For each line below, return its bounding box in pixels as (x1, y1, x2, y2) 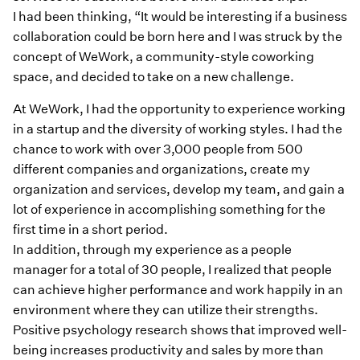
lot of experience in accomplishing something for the (13, 201, 325, 217)
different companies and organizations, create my (13, 161, 310, 177)
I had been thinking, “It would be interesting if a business (13, 9, 347, 25)
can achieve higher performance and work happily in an (13, 281, 343, 297)
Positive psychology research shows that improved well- (13, 321, 347, 337)
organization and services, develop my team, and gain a (13, 181, 345, 197)
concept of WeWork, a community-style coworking (13, 49, 314, 65)
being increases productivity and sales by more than (13, 342, 324, 358)
